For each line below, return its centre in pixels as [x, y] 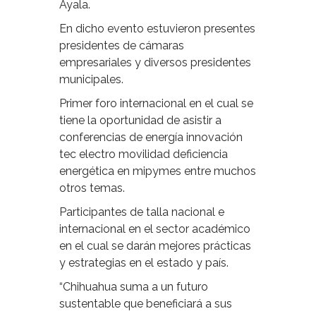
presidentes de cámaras [122, 45]
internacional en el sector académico [155, 229]
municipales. [91, 79]
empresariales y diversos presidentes [155, 62]
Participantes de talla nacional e [142, 212]
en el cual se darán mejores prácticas [155, 245]
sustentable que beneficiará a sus [146, 303]
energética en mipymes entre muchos [158, 171]
